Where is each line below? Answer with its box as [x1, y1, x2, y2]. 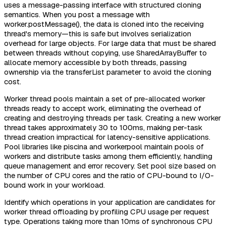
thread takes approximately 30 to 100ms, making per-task [4, 122, 202, 132]
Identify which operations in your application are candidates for [4, 197, 215, 207]
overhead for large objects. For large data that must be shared [4, 38, 216, 48]
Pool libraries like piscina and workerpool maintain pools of [4, 141, 204, 151]
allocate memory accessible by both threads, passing [4, 57, 187, 67]
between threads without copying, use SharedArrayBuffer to [4, 47, 207, 58]
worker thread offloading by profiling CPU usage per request [4, 206, 209, 216]
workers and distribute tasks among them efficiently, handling [4, 151, 212, 161]
